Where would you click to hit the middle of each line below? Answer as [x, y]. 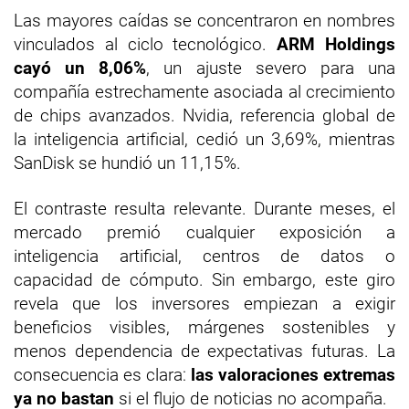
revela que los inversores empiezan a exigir [204, 303]
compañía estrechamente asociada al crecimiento [204, 91]
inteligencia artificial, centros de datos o [204, 256]
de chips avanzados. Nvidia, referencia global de [204, 115]
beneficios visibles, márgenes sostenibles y [204, 327]
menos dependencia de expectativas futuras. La [204, 351]
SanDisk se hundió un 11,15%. [127, 163]
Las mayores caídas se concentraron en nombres [204, 20]
